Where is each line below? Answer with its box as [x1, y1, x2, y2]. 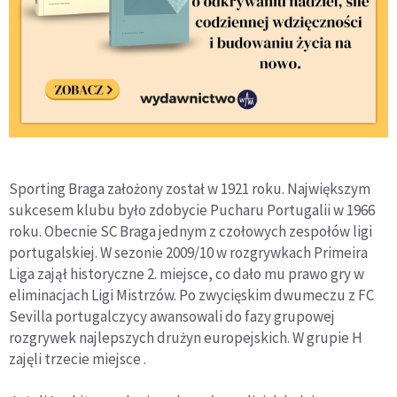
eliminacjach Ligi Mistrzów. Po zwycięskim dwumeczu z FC [9, 285, 374, 306]
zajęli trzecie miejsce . [9, 349, 146, 370]
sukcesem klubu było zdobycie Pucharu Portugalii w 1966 [9, 200, 375, 221]
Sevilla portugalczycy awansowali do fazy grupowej [9, 307, 335, 327]
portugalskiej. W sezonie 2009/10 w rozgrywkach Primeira [9, 243, 368, 263]
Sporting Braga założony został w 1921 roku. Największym [9, 179, 370, 199]
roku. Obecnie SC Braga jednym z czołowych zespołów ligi [9, 222, 372, 242]
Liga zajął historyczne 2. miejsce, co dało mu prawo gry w [9, 264, 364, 284]
